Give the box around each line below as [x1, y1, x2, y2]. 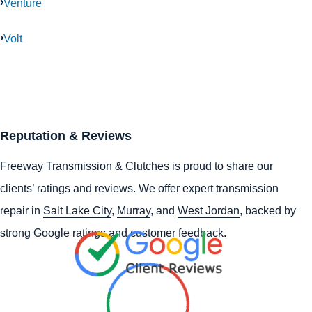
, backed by [240, 204, 296, 217]
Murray [117, 204, 150, 217]
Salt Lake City [43, 204, 111, 217]
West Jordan [178, 204, 240, 217]
